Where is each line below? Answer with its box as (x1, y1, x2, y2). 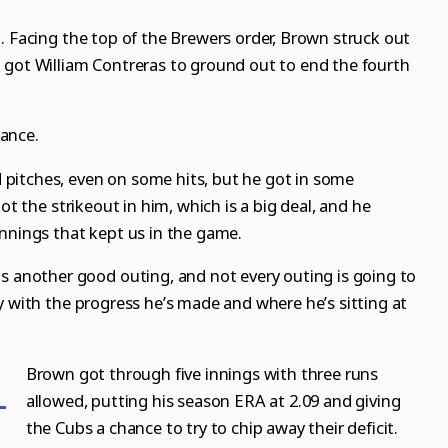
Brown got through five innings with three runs (25, 361, 379, 385)
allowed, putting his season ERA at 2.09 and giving (25, 388, 401, 412)
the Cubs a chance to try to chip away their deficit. (25, 415, 399, 439)
